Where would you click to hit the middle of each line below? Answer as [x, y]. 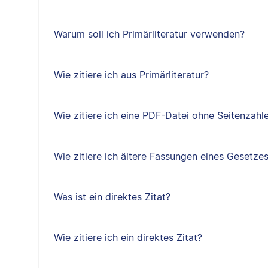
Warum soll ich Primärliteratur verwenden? [149, 34]
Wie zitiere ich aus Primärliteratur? [131, 75]
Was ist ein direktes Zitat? [112, 197]
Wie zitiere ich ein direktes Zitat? [128, 237]
